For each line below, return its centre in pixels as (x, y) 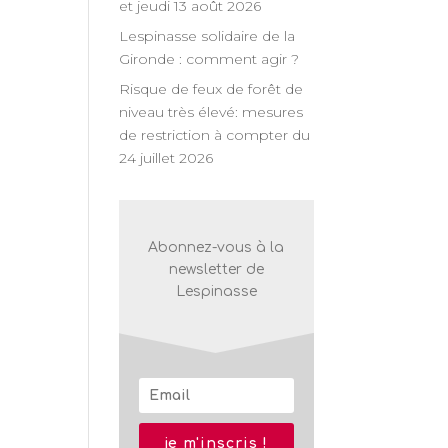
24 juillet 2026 (166, 158)
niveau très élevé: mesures (211, 112)
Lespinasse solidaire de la (207, 36)
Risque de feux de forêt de (211, 89)
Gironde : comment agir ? (209, 59)
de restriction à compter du (215, 135)
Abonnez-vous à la (216, 247)
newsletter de (216, 269)
